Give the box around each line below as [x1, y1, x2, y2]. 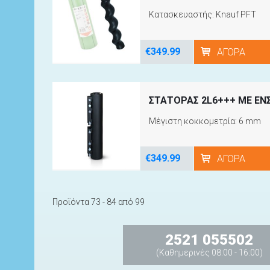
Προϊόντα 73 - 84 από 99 [52, 196, 145, 207]
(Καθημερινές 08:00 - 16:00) [155, 247, 263, 257]
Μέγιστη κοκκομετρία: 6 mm [148, 116, 261, 126]
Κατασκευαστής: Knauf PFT [148, 9, 256, 19]
